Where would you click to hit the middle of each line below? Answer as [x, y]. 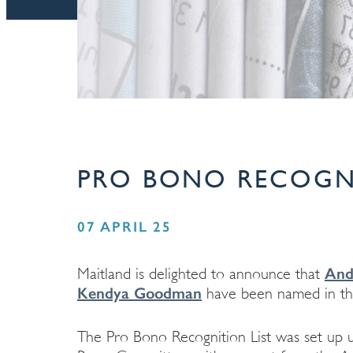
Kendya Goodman [139, 293]
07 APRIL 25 [124, 227]
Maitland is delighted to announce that [201, 273]
